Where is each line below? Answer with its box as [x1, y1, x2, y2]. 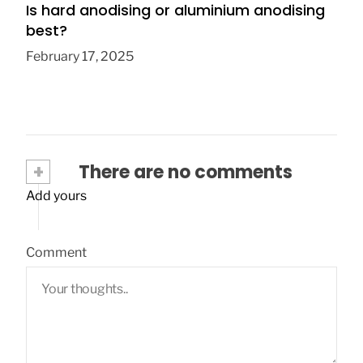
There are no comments [75, 159, 293, 185]
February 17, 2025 [26, 48, 134, 64]
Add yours [26, 187, 87, 203]
